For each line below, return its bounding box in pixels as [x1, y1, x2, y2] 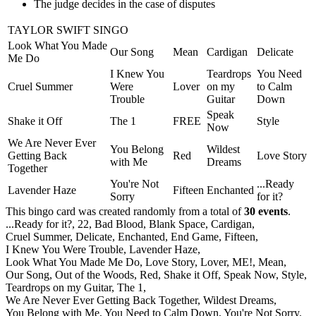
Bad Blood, [95, 217, 146, 230]
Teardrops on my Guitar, [6, 281, 114, 293]
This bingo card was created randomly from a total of [6, 205, 244, 217]
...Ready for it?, [6, 217, 75, 230]
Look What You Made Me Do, [6, 255, 142, 268]
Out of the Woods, [55, 268, 137, 281]
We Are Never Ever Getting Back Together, [6, 293, 200, 306]
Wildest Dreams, [203, 293, 276, 306]
